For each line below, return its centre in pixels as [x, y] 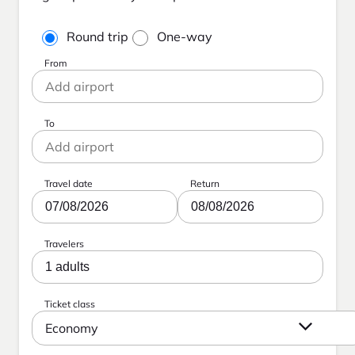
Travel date [69, 183]
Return [205, 183]
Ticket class [70, 303]
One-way [185, 36]
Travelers [64, 243]
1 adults [67, 266]
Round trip [97, 36]
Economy [72, 328]
